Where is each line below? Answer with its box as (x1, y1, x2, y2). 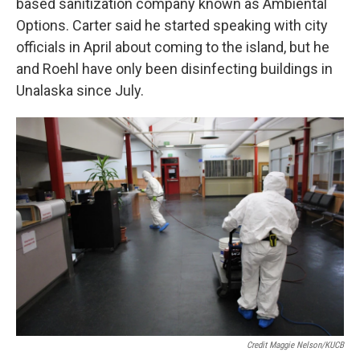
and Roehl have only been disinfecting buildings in (16, 60, 333, 77)
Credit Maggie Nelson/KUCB (247, 340, 344, 350)
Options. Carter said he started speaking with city (16, 17, 328, 34)
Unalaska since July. (16, 82, 147, 99)
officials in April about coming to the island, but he (16, 39, 329, 55)
